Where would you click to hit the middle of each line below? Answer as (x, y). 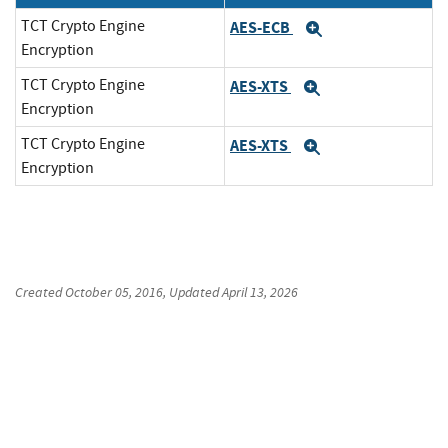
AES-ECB (261, 27)
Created (40, 292)
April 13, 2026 (260, 292)
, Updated (192, 292)
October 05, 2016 (114, 292)
